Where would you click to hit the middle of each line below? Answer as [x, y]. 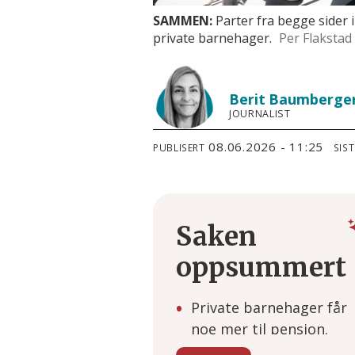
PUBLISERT [179, 147]
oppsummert [261, 268]
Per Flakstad [315, 38]
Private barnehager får [269, 308]
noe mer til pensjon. [260, 329]
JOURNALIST [260, 113]
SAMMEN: [185, 21]
